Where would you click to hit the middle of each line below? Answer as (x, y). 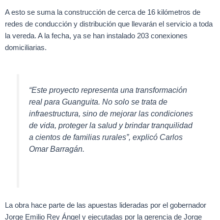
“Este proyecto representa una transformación (108, 90)
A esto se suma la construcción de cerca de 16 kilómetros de (103, 12)
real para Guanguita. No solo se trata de (98, 102)
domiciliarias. (26, 47)
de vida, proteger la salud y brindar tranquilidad (111, 125)
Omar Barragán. (57, 149)
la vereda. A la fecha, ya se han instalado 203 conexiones (96, 36)
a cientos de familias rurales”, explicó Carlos (106, 137)
